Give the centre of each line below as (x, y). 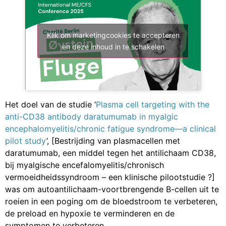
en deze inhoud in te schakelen (113, 46)
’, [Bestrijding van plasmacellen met (113, 140)
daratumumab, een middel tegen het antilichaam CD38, (110, 153)
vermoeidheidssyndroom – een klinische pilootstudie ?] (110, 177)
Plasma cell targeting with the (153, 104)
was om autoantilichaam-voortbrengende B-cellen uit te (112, 189)
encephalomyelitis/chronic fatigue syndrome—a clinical (110, 128)
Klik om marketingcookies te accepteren (113, 35)
